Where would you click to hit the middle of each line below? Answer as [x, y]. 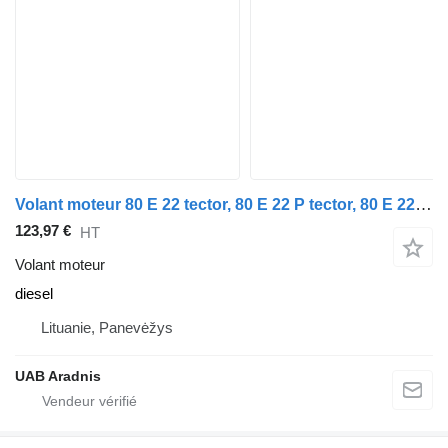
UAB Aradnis [58, 376]
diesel [34, 294]
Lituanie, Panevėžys [107, 328]
